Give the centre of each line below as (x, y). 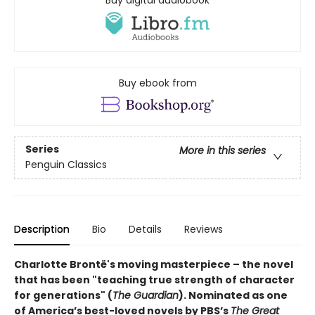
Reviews (204, 229)
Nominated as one (238, 295)
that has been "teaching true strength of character (154, 279)
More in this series (223, 150)
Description (42, 229)
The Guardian (146, 295)
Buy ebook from (157, 83)
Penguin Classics (66, 164)
